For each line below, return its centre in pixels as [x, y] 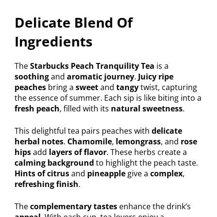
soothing [32, 77]
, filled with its [85, 109]
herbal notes [39, 142]
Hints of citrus [42, 174]
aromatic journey [101, 77]
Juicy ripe [156, 77]
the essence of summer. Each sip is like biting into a [108, 98]
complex [166, 174]
